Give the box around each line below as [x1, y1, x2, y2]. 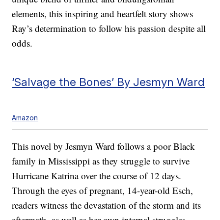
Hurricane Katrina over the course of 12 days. [12, 169, 182, 182]
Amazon [12, 113, 38, 122]
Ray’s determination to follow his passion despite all [12, 22, 206, 35]
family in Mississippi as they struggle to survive [12, 155, 190, 167]
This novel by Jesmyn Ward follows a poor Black [12, 140, 195, 153]
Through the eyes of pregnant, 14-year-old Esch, [12, 184, 193, 197]
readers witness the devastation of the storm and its [12, 199, 201, 212]
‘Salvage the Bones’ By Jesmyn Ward [12, 75, 205, 89]
